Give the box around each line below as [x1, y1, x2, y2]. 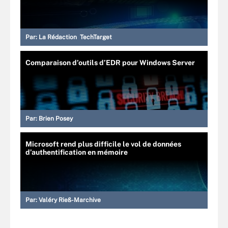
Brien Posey [39, 115, 73, 122]
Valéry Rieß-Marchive [39, 196, 101, 204]
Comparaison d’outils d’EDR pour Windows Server [25, 59, 195, 67]
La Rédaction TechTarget [39, 34, 112, 41]
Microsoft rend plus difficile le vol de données [25, 140, 181, 148]
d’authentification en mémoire [25, 148, 128, 156]
